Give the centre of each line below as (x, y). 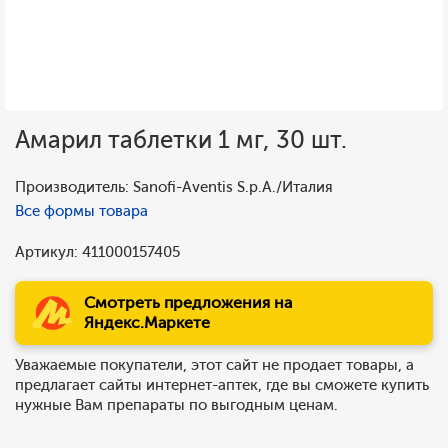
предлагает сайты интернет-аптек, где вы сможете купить (222, 385)
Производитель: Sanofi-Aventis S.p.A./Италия (174, 187)
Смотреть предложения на (188, 302)
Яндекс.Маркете (147, 322)
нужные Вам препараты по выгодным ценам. (176, 405)
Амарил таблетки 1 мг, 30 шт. (181, 139)
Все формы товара (81, 211)
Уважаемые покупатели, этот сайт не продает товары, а (214, 365)
